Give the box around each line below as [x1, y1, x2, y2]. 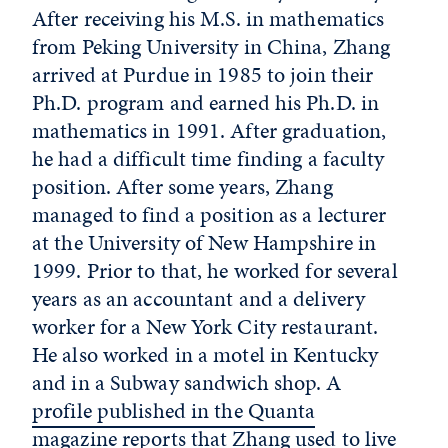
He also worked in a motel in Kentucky [32, 339, 379, 371]
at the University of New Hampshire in [32, 227, 377, 259]
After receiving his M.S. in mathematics [32, 3, 385, 35]
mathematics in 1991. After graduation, [32, 115, 387, 147]
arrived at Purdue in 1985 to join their [32, 59, 374, 91]
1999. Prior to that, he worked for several [32, 255, 398, 287]
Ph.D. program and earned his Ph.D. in [32, 87, 380, 119]
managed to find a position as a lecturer [32, 199, 387, 231]
